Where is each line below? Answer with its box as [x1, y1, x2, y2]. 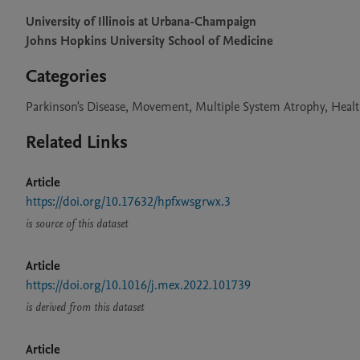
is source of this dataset [26, 216, 128, 231]
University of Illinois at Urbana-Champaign [26, 13, 256, 31]
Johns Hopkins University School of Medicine [26, 32, 273, 50]
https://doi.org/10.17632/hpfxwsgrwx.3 [26, 193, 231, 211]
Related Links [26, 130, 128, 154]
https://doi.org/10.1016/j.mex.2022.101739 [26, 276, 251, 294]
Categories [26, 64, 107, 88]
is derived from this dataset [26, 300, 144, 315]
